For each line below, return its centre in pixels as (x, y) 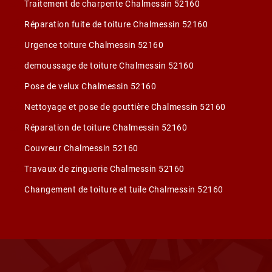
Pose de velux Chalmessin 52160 (90, 86)
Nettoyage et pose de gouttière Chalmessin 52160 (125, 107)
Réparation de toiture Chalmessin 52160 (106, 127)
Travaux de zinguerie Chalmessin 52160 (104, 169)
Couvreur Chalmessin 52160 (81, 148)
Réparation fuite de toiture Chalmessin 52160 (116, 24)
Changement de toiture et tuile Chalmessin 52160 (124, 189)
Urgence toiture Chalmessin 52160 (94, 45)
